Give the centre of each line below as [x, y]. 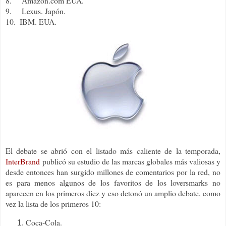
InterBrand [23, 161]
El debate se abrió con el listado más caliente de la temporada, [113, 151]
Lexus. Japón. [44, 11]
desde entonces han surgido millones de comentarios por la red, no [113, 172]
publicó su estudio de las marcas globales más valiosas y [130, 161]
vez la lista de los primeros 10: [53, 204]
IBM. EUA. [38, 22]
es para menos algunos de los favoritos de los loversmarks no [113, 183]
